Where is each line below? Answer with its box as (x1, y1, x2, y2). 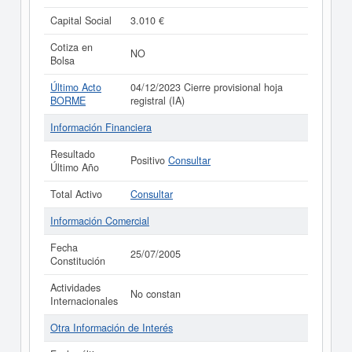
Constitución (50, 254, 105, 268)
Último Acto (50, 80, 101, 94)
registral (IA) (130, 93, 185, 108)
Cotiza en (50, 40, 93, 54)
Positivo (130, 153, 168, 167)
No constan (130, 287, 181, 301)
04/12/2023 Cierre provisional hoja (130, 80, 283, 94)
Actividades (50, 280, 101, 295)
